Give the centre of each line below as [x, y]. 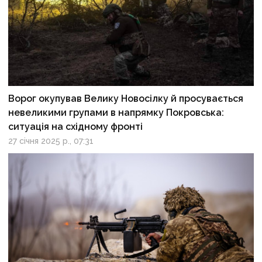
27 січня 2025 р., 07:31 [51, 141]
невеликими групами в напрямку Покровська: [116, 113]
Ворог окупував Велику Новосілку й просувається [126, 99]
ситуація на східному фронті [76, 127]
